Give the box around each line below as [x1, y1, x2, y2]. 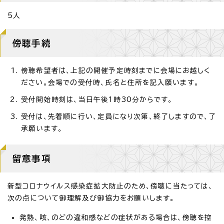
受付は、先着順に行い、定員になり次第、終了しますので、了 [21, 112, 216, 120]
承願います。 [21, 124, 63, 132]
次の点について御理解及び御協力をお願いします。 [7, 194, 175, 201]
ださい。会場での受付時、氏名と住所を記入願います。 [21, 78, 199, 86]
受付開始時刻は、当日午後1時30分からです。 [21, 95, 173, 103]
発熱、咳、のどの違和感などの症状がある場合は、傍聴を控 [19, 213, 212, 221]
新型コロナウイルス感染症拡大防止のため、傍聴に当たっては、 [7, 182, 213, 189]
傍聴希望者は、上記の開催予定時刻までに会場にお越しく [21, 66, 211, 74]
